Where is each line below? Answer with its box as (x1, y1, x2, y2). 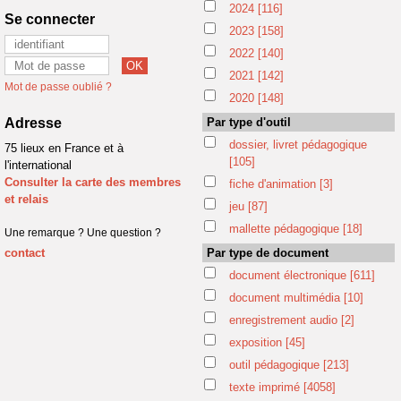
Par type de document (206, 246, 328, 260)
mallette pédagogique (228, 222, 343, 235)
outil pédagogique (228, 358, 323, 371)
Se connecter (4, 12, 95, 27)
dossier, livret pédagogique (228, 138, 367, 151)
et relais (4, 192, 48, 206)
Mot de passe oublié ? (4, 81, 112, 93)
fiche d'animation (228, 177, 320, 191)
